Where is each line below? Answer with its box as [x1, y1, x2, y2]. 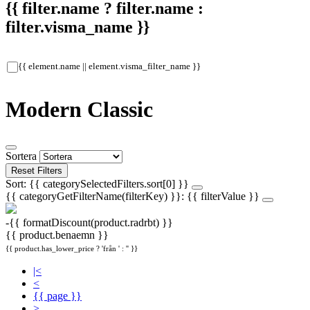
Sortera [6, 149, 37, 162]
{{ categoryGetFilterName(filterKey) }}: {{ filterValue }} [6, 190, 262, 202]
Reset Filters [11, 165, 62, 176]
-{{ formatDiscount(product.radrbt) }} [6, 216, 173, 228]
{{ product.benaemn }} [6, 228, 109, 241]
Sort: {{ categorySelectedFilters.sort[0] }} [6, 177, 192, 190]
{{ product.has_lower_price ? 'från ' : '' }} [6, 244, 138, 253]
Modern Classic [6, 97, 153, 122]
